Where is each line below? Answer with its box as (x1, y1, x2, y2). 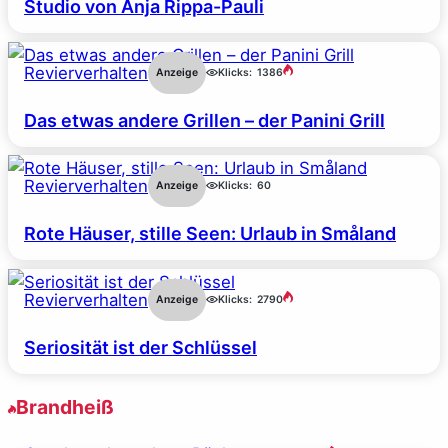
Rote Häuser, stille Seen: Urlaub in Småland (24, 223, 396, 245)
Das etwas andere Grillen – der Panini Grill (24, 109, 385, 131)
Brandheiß (16, 394, 114, 419)
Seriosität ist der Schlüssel (24, 336, 257, 358)
